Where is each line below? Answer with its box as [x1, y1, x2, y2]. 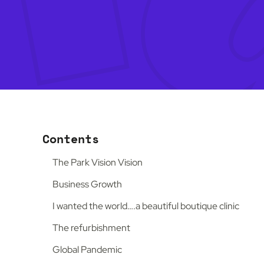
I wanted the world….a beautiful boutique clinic [52, 200, 239, 213]
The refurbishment [52, 222, 132, 235]
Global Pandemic [52, 243, 124, 256]
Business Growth [52, 178, 124, 191]
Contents [42, 130, 99, 148]
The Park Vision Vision [52, 156, 143, 169]
